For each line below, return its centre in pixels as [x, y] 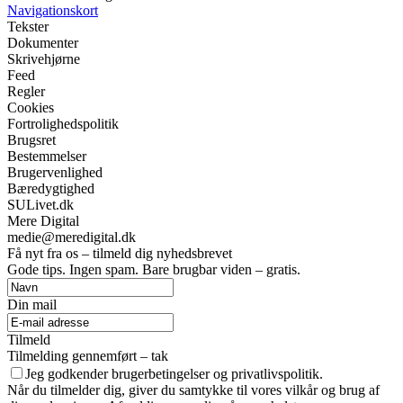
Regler [26, 91]
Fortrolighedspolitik [63, 123]
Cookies [31, 107]
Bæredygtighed [51, 188]
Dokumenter [43, 42]
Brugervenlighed [55, 172]
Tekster [28, 26]
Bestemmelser [47, 156]
